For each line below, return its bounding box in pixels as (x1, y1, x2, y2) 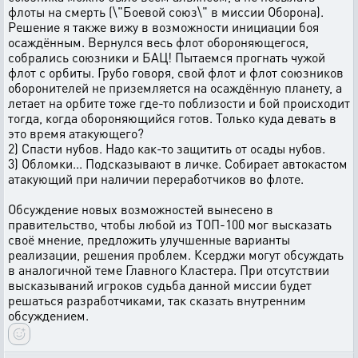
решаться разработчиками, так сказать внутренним (8, 292, 306, 308)
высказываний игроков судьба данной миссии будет (8, 276, 312, 293)
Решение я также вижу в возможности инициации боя (8, 18, 319, 35)
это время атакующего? (8, 125, 144, 141)
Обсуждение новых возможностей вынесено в (8, 201, 273, 217)
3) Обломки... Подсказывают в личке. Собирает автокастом (8, 155, 348, 172)
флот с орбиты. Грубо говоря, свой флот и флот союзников (8, 64, 344, 81)
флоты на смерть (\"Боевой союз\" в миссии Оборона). (8, 3, 324, 20)
